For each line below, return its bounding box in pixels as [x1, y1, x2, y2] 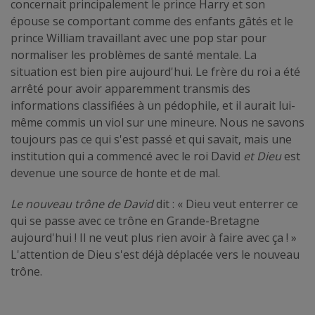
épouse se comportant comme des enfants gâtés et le [11, 13, 293, 29]
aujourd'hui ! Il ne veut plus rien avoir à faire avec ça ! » [11, 229, 297, 245]
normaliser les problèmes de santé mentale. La [11, 46, 257, 63]
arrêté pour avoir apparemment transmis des [11, 80, 250, 96]
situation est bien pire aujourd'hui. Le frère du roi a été [11, 63, 300, 79]
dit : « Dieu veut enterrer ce [153, 195, 298, 212]
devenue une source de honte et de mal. [11, 165, 220, 181]
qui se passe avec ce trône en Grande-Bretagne [11, 212, 259, 229]
